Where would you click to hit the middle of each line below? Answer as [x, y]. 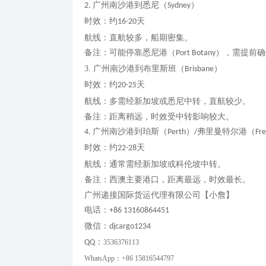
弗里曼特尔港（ [226, 132]
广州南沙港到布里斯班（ [139, 69]
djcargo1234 [130, 227]
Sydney [179, 6]
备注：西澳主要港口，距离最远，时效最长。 [167, 180]
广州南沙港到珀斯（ [130, 132]
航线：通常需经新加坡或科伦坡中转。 [155, 164]
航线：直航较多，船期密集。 [138, 38]
